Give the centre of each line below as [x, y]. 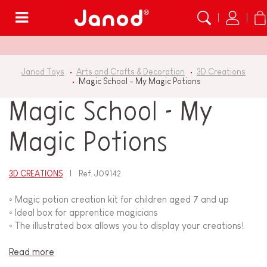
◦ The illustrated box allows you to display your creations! [127, 226]
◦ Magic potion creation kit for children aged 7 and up [119, 200]
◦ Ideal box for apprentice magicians [83, 213]
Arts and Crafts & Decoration [131, 72]
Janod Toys [43, 72]
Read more [32, 252]
